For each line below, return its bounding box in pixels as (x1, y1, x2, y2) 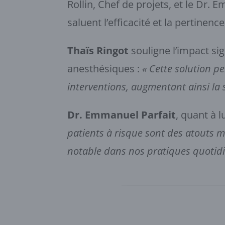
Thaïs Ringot (67, 44, 129, 57)
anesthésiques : (67, 62, 143, 75)
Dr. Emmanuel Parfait (67, 108, 176, 122)
